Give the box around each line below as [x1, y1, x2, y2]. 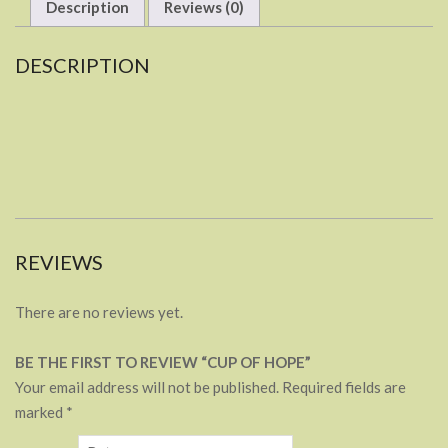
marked [15, 403, 66, 421]
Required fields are [282, 378, 406, 396]
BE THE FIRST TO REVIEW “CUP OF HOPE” [15, 353, 311, 371]
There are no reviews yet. [15, 303, 183, 321]
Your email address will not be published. [15, 378, 279, 396]
